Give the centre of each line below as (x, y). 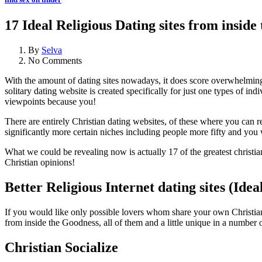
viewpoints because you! (50, 102)
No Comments (55, 61)
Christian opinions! (40, 163)
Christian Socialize (61, 247)
